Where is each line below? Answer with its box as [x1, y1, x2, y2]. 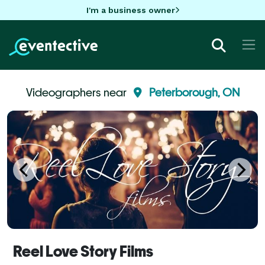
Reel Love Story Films [13, 242, 153, 260]
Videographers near [25, 85, 129, 99]
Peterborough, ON [148, 85, 240, 99]
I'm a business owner [86, 5, 175, 15]
